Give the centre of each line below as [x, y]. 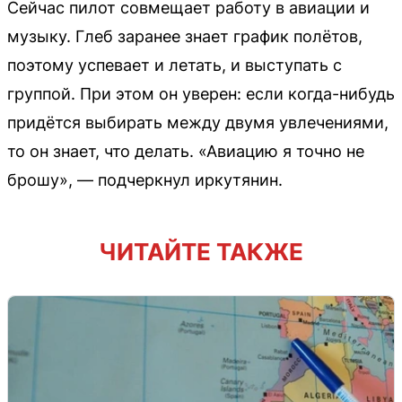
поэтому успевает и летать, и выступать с [175, 65]
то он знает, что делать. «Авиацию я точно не [186, 151]
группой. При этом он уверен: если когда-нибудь [201, 94]
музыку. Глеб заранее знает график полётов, [185, 36]
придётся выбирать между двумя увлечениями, [198, 122]
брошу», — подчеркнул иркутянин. [145, 180]
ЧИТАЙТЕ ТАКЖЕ [201, 252]
